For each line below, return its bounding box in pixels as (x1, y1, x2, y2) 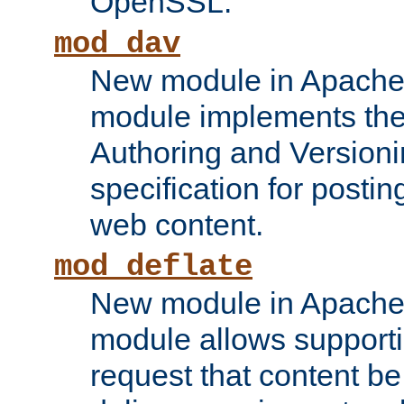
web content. (90, 207, 263, 243)
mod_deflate (54, 250, 252, 285)
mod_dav (54, 27, 180, 62)
